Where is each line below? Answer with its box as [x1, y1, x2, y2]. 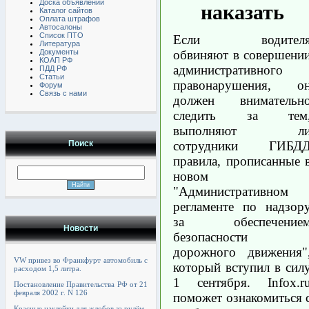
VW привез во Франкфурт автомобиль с [14, 256, 148, 264]
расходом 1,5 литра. [14, 264, 81, 272]
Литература [39, 39, 80, 48]
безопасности [173, 229, 248, 244]
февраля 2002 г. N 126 [14, 288, 88, 297]
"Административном [173, 183, 288, 199]
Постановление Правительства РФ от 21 [14, 280, 148, 288]
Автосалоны [39, 23, 82, 31]
